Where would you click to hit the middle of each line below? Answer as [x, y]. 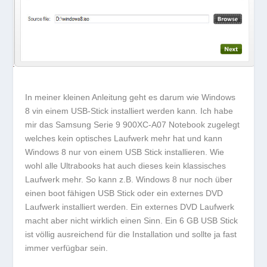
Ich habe [217, 111]
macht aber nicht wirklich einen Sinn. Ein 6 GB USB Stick [132, 220]
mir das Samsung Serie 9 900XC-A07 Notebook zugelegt [133, 124]
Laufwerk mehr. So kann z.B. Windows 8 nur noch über [129, 179]
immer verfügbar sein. [67, 248]
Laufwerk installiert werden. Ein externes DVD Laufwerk [130, 207]
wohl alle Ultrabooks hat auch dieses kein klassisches [126, 165]
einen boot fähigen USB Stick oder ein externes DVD [124, 193]
